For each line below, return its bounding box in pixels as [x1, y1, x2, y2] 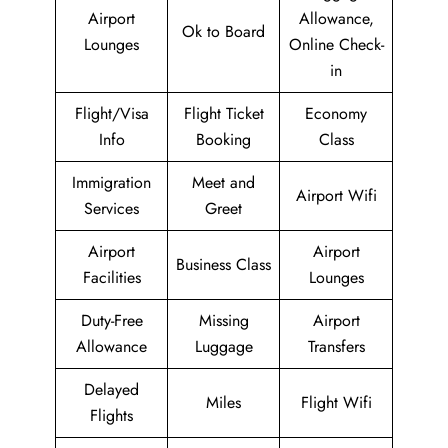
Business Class [176, 253, 271, 276]
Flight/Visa [74, 102, 149, 125]
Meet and [192, 171, 255, 194]
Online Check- [288, 33, 384, 56]
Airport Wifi [295, 184, 377, 207]
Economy [305, 102, 367, 125]
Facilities [82, 266, 141, 289]
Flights [90, 404, 133, 427]
